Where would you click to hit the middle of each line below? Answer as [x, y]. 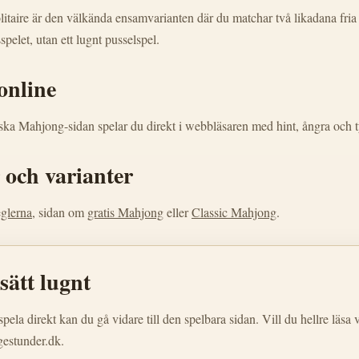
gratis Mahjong [125, 212]
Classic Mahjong [234, 212]
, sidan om [60, 212]
